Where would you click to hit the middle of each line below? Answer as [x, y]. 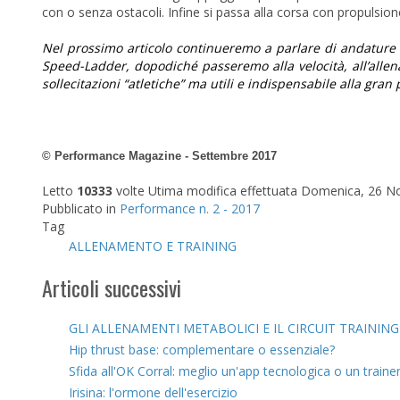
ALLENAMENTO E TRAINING [153, 246]
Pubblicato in [79, 208]
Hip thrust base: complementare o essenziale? [202, 350]
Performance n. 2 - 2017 [190, 208]
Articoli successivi [112, 287]
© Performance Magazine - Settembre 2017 [159, 156]
